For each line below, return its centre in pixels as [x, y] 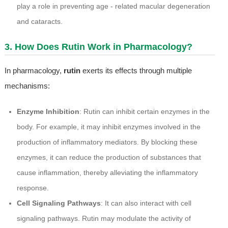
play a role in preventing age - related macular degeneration [113, 6]
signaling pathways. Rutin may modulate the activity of [104, 219]
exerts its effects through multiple [136, 71]
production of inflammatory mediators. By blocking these [107, 142]
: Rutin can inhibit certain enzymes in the [144, 112]
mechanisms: [27, 86]
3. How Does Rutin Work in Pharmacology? [98, 47]
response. [33, 188]
